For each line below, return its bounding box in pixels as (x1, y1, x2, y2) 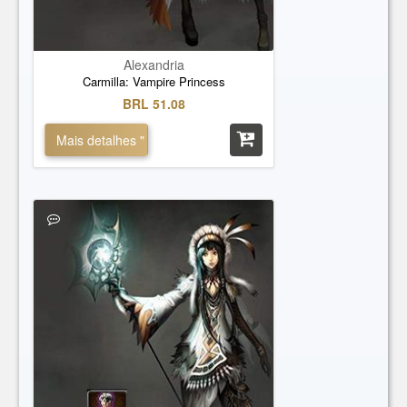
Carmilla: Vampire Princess (82, 73, 225, 90)
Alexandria (123, 55, 184, 74)
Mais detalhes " (56, 131, 145, 149)
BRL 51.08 (122, 94, 185, 113)
